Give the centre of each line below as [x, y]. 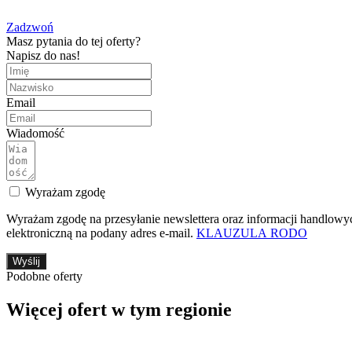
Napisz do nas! [43, 56]
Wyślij [26, 262]
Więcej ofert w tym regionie [119, 310]
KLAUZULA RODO [252, 233]
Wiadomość [35, 134]
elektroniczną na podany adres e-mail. [101, 233]
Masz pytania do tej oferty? [73, 42]
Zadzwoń [30, 27]
